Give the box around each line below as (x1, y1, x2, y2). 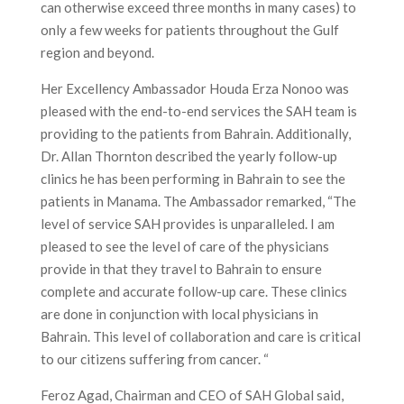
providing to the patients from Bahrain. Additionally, (40, 125, 351, 142)
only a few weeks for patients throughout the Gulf (40, 22, 339, 38)
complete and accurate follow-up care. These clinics (40, 283, 347, 299)
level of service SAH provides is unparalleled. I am (40, 216, 335, 232)
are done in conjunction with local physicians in (40, 306, 318, 322)
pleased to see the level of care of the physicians (40, 238, 329, 254)
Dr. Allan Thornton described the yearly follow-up (40, 148, 337, 164)
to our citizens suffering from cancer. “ (40, 351, 269, 367)
